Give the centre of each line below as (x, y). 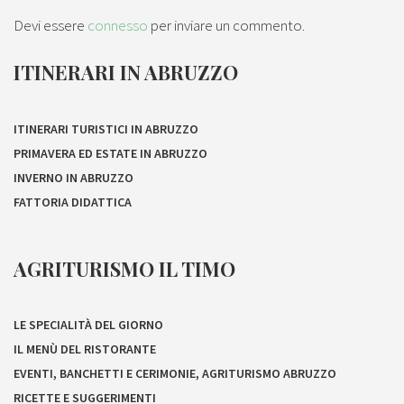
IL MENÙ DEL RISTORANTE (85, 349)
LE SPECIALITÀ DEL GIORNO (88, 325)
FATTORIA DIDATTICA (73, 202)
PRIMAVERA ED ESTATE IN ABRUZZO (110, 153)
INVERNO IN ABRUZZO (73, 177)
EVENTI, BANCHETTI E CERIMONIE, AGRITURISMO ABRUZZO (175, 373)
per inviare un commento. (226, 25)
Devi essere (50, 25)
